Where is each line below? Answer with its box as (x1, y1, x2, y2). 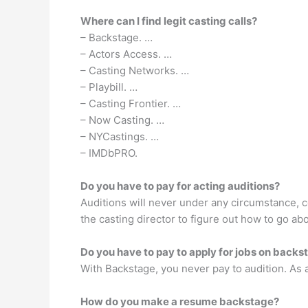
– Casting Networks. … (80, 64, 189, 77)
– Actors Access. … (80, 47, 172, 60)
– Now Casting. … (80, 113, 164, 126)
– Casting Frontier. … (80, 97, 181, 110)
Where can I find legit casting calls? (80, 14, 257, 27)
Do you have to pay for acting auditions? (80, 179, 280, 192)
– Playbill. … (80, 80, 137, 93)
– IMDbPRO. (80, 146, 137, 159)
